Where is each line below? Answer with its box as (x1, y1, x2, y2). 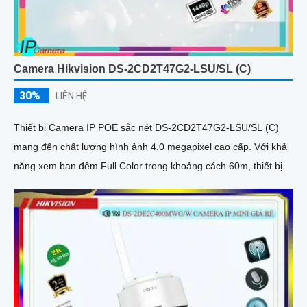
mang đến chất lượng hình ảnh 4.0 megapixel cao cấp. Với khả (14, 141, 254, 153)
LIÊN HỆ (56, 90, 87, 102)
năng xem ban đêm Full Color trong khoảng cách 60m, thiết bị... (14, 160, 291, 172)
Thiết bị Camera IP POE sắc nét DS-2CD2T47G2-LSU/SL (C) (14, 122, 279, 134)
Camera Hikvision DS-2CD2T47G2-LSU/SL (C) (14, 63, 251, 75)
